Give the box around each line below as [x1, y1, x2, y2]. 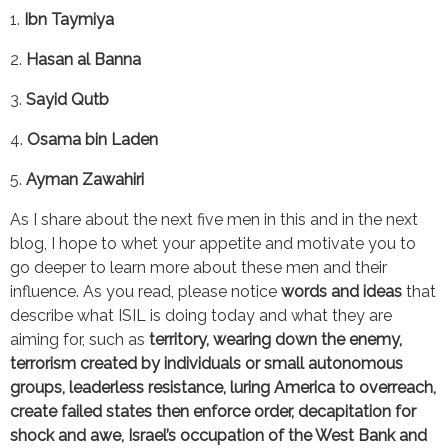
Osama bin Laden [27, 129, 158, 149]
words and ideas [281, 281, 406, 301]
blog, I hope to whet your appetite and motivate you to [10, 233, 416, 253]
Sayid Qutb [26, 89, 109, 109]
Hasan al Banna [26, 49, 141, 69]
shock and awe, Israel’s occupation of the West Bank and [10, 425, 427, 445]
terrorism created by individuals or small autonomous [10, 353, 403, 373]
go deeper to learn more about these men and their [10, 257, 387, 277]
